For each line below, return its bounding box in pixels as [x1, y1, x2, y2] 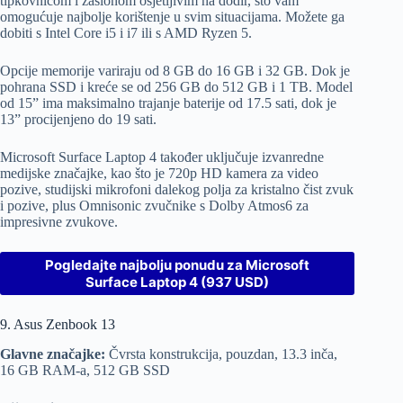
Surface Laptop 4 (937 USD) [85, 273, 270, 291]
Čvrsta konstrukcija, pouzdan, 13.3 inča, [105, 345, 337, 362]
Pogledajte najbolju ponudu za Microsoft [45, 255, 310, 273]
